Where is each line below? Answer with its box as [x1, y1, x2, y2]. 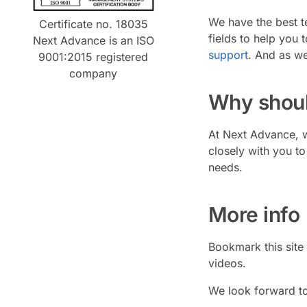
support [208, 48, 248, 62]
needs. [208, 160, 243, 175]
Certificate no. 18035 [38, 17, 148, 31]
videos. [208, 256, 246, 270]
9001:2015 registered [38, 50, 149, 64]
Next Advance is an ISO [32, 34, 154, 47]
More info [208, 201, 300, 227]
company [69, 66, 118, 80]
